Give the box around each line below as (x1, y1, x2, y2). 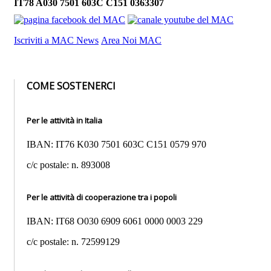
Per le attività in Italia (27, 114, 104, 126)
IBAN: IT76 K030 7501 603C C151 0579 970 (27, 139, 206, 149)
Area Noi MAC (101, 35, 162, 45)
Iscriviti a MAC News (14, 35, 99, 45)
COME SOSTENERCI (27, 79, 116, 93)
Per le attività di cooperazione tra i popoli (27, 191, 177, 203)
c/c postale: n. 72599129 (27, 236, 120, 247)
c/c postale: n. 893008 (27, 159, 110, 170)
